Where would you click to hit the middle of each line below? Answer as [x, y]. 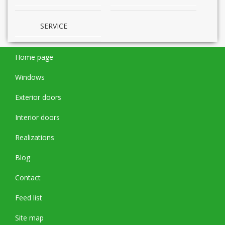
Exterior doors [38, 97]
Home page [34, 57]
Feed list [29, 198]
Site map [29, 218]
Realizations [35, 137]
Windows [30, 77]
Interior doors [37, 117]
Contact [28, 178]
